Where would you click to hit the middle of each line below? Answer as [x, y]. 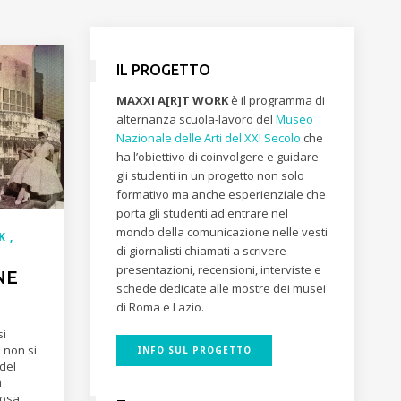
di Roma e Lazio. [160, 307]
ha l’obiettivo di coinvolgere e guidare [217, 157]
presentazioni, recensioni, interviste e [218, 269]
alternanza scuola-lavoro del [196, 119]
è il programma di [276, 100]
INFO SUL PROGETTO [194, 350]
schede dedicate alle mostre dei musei [221, 288]
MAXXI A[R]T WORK [172, 100]
